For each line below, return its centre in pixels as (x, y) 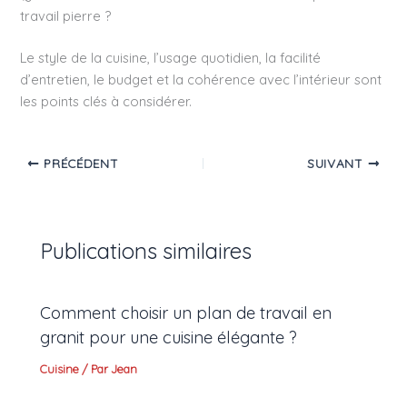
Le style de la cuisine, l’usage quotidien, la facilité (171, 58)
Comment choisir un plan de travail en (186, 313)
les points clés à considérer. (106, 102)
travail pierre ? (66, 16)
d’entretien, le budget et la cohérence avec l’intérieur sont (201, 80)
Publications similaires (146, 250)
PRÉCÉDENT (79, 164)
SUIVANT (338, 164)
